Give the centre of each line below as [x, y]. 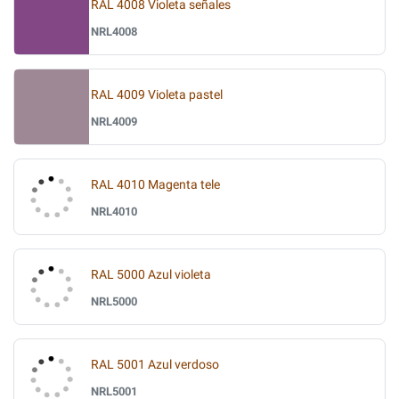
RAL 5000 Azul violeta [151, 274]
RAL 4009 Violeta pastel [157, 94]
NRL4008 [114, 31]
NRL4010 [114, 211]
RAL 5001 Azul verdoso [155, 364]
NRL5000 [114, 301]
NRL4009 [114, 121]
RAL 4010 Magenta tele [155, 184]
